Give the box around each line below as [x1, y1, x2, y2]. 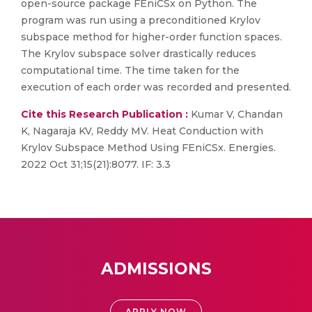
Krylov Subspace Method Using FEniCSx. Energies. [21, 141, 276, 154]
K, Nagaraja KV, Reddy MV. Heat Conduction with [21, 125, 263, 137]
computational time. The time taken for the [21, 64, 240, 77]
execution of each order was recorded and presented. [21, 81, 291, 93]
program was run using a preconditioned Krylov [21, 14, 260, 26]
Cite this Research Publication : [21, 108, 188, 120]
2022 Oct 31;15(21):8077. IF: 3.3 [21, 158, 171, 171]
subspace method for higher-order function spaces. [21, 31, 282, 43]
